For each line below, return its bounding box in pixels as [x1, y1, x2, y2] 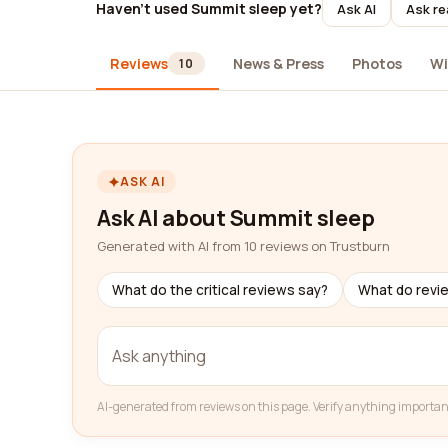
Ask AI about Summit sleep [97, 203, 375, 233]
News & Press [232, 53, 324, 73]
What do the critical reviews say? [112, 281, 328, 299]
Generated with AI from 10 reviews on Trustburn [97, 237, 390, 255]
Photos [351, 53, 402, 73]
